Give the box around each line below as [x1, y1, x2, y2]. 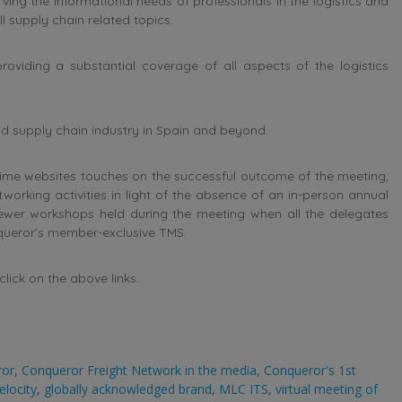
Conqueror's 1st [264, 361, 356, 379]
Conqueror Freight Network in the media [22, 361, 257, 379]
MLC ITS [219, 380, 268, 398]
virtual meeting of [275, 380, 378, 398]
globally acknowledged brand [44, 380, 212, 398]
